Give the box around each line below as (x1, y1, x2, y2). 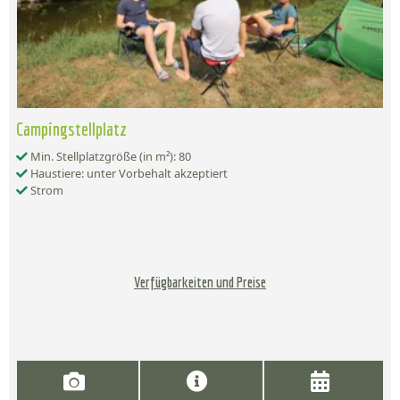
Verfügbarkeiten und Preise (134, 274, 266, 291)
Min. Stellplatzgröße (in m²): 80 (28, 148, 191, 165)
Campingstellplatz (16, 118, 127, 140)
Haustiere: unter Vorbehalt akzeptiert (28, 165, 228, 182)
